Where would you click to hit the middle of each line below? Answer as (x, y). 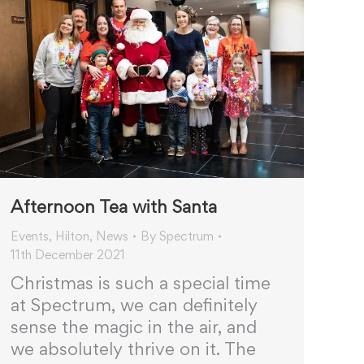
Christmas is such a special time (141, 283)
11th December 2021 (68, 255)
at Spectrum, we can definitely (134, 305)
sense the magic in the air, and (134, 327)
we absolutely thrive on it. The (133, 349)
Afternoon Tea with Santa (114, 207)
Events (30, 236)
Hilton (72, 236)
